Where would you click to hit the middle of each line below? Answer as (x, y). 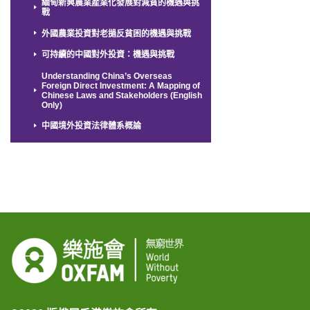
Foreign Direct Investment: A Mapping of (121, 85)
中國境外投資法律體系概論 (92, 126)
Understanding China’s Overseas (107, 76)
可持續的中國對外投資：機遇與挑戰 (108, 55)
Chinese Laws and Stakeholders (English (122, 95)
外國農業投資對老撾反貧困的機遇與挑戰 (117, 34)
